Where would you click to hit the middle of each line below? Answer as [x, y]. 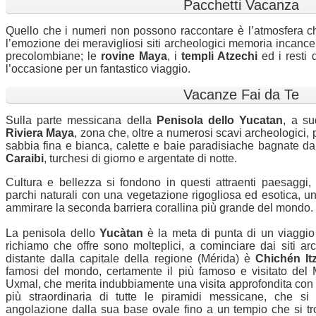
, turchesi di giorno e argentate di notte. [140, 159]
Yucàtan [123, 233]
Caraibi [25, 159]
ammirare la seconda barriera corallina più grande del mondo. [159, 208]
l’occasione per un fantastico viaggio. [98, 69]
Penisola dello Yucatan [220, 121]
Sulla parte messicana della [81, 121]
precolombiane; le [54, 56]
